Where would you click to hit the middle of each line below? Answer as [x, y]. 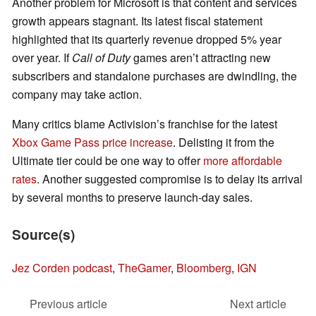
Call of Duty [101, 58]
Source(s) [43, 235]
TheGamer [144, 268]
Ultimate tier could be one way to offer [108, 161]
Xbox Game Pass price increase [92, 142]
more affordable [243, 161]
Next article [258, 303]
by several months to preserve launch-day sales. [132, 197]
